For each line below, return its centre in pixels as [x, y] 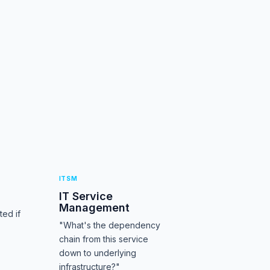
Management [94, 208]
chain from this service [103, 239]
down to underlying [97, 253]
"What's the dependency [109, 225]
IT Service [86, 196]
